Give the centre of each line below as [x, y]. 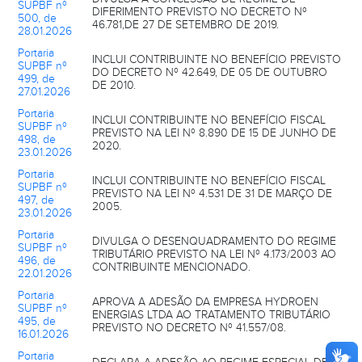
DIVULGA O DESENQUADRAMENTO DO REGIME [214, 241]
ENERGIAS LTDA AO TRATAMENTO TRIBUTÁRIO [211, 315]
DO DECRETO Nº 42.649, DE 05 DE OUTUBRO [210, 72]
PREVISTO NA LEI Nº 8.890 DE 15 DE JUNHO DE [214, 133]
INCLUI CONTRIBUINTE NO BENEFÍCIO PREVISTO [217, 59]
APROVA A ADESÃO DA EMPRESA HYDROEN [205, 302]
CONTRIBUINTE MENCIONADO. [171, 267]
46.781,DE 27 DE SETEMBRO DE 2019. [185, 25]
